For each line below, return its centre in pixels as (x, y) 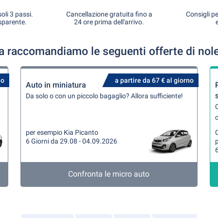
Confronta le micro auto (109, 174)
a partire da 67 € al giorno (154, 80)
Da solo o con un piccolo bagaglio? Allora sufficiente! (105, 96)
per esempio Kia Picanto (62, 132)
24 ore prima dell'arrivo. (109, 22)
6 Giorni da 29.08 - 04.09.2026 (72, 141)
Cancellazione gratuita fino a (109, 14)
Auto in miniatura (56, 85)
